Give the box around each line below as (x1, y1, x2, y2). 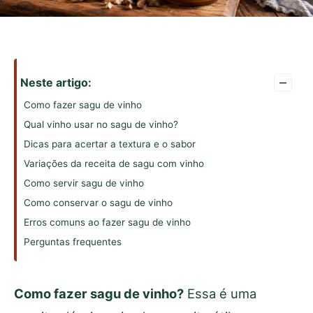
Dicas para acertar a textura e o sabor (24, 138, 196, 150)
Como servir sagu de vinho (24, 177, 144, 189)
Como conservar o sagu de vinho (24, 197, 173, 209)
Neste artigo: (20, 75, 92, 90)
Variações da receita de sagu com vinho (24, 158, 204, 170)
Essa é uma (184, 286, 256, 302)
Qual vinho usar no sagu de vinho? (24, 119, 178, 131)
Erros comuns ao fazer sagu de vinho (24, 217, 191, 228)
